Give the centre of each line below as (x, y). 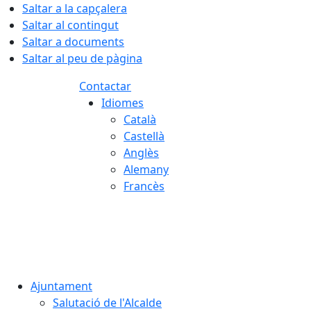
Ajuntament (61, 286)
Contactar (105, 86)
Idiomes (123, 103)
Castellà (144, 136)
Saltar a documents (73, 42)
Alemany (146, 169)
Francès (144, 186)
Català (140, 119)
